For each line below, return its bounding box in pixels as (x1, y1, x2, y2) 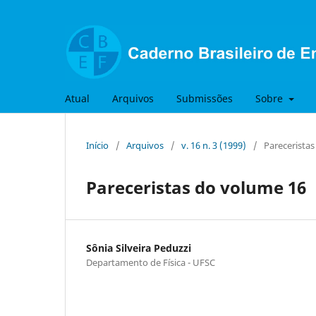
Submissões (176, 91, 233, 105)
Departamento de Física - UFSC (86, 255, 215, 269)
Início (86, 138, 109, 152)
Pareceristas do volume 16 (86, 175, 306, 199)
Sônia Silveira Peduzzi (86, 241, 191, 255)
